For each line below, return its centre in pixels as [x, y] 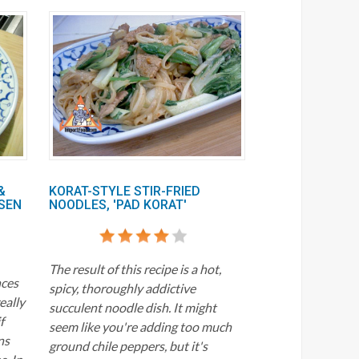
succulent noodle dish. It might [133, 307]
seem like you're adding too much [141, 326]
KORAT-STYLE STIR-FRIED [125, 191]
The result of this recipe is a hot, [135, 268]
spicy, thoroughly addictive [123, 288]
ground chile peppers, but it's [129, 345]
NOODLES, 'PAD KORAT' [118, 204]
